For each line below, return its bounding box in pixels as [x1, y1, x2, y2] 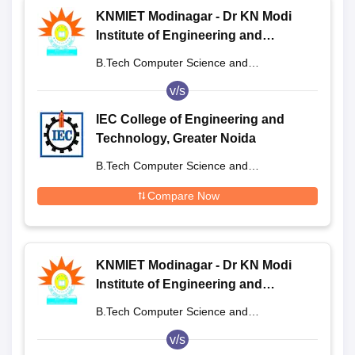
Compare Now [147, 189, 219, 202]
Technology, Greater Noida [96, 131, 256, 145]
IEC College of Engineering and [96, 112, 284, 126]
